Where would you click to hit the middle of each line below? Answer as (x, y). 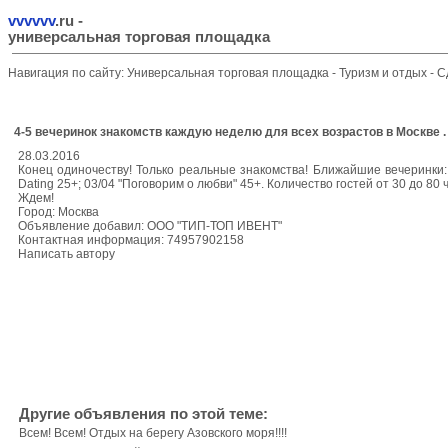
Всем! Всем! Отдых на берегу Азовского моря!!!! (152, 433)
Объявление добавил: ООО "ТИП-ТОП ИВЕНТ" (149, 226)
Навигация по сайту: (67, 73)
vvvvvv (31, 21)
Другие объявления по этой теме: (143, 414)
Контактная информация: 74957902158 (130, 240)
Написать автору (66, 254)
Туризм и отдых (384, 73)
